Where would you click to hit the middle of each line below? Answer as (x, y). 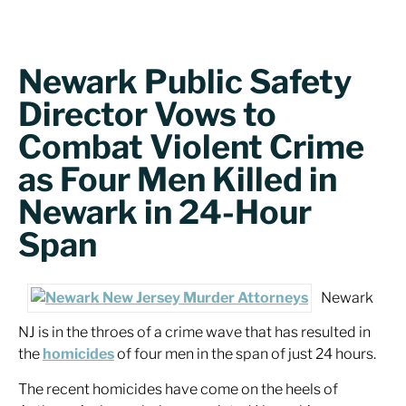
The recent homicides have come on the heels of (178, 389)
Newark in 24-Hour (165, 212)
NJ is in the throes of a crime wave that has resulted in (194, 332)
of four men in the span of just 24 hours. (245, 354)
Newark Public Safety (185, 82)
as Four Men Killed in (178, 179)
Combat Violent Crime (191, 147)
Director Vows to (147, 114)
